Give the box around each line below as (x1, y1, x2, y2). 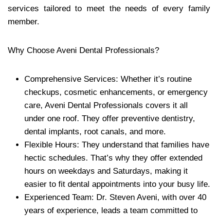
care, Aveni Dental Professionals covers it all (24, 100, 188, 110)
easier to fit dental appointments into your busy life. (24, 179, 210, 189)
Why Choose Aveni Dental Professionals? (8, 45, 159, 55)
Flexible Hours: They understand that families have (24, 140, 209, 149)
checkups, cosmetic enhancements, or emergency (24, 87, 208, 97)
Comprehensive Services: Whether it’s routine (24, 74, 192, 84)
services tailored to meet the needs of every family (8, 3, 210, 13)
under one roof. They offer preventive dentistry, (24, 113, 195, 123)
